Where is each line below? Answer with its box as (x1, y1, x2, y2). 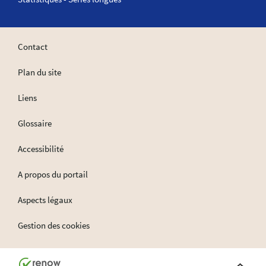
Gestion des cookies (18, 219, 90, 231)
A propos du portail (18, 168, 88, 180)
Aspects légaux (18, 194, 72, 205)
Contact (18, 40, 47, 52)
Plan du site (18, 66, 61, 78)
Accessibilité (18, 142, 64, 154)
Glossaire (18, 117, 52, 129)
